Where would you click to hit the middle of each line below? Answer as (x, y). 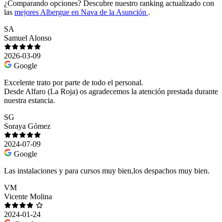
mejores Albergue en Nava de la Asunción (81, 12)
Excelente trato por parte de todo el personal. (74, 83)
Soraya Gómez (27, 126)
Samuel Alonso (28, 38)
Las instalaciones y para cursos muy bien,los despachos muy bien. (107, 171)
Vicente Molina (28, 197)
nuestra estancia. (29, 101)
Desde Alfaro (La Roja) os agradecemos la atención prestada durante (111, 92)
